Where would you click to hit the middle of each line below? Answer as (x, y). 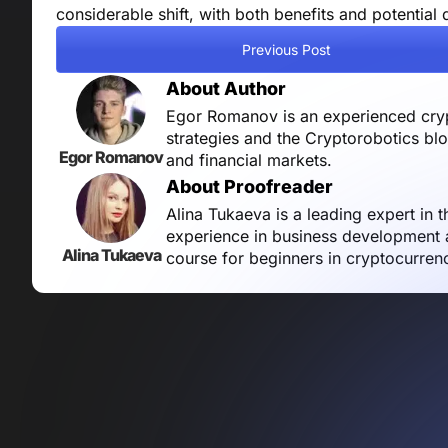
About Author (226, 89)
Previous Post (286, 49)
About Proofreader (249, 187)
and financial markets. (249, 160)
